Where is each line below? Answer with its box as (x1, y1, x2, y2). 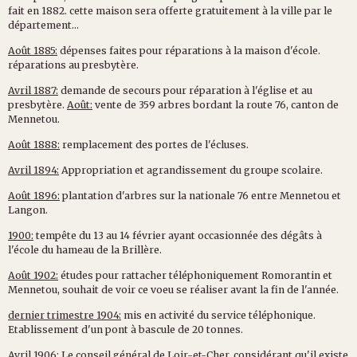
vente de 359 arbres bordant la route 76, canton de (92, 98, 339, 111)
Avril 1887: (8, 84, 58, 96)
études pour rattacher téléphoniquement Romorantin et (58, 269, 332, 281)
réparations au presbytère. (8, 58, 139, 71)
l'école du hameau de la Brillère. (8, 243, 162, 256)
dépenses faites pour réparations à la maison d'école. (57, 44, 320, 57)
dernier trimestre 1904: (8, 308, 121, 321)
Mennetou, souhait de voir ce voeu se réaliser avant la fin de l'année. (8, 283, 339, 296)
